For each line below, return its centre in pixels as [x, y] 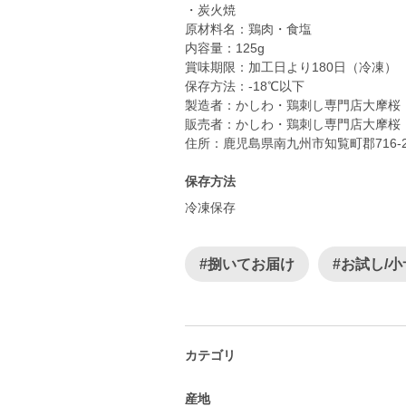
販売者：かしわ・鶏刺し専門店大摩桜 [293, 124]
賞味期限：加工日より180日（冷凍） [291, 67]
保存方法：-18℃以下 [245, 86]
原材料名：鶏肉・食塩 [248, 29]
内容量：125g [225, 48]
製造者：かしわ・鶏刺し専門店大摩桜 [293, 105]
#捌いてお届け [247, 264]
